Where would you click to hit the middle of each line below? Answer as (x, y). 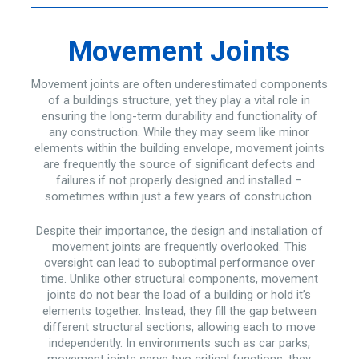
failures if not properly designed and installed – (179, 180)
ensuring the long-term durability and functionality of (179, 116)
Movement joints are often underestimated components (179, 84)
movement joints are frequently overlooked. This (179, 246)
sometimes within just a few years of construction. (179, 196)
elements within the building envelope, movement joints (179, 148)
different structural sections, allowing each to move (179, 327)
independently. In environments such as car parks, (179, 343)
